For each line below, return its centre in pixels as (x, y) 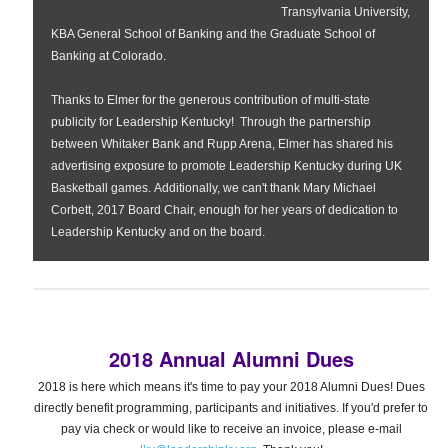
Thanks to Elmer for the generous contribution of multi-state (210, 100)
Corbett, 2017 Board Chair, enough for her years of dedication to (224, 210)
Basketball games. (102, 188)
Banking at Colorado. (108, 56)
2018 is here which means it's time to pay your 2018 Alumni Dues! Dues (231, 387)
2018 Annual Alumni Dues (231, 358)
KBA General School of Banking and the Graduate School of (213, 34)
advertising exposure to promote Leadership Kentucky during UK (226, 166)
